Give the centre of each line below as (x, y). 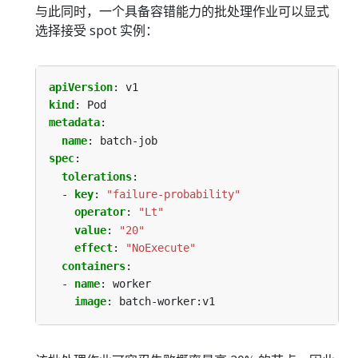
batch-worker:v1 (167, 302)
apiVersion (81, 87)
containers (93, 266)
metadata (74, 123)
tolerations (97, 176)
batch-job (129, 140)
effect (93, 248)
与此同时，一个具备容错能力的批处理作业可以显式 (182, 11)
